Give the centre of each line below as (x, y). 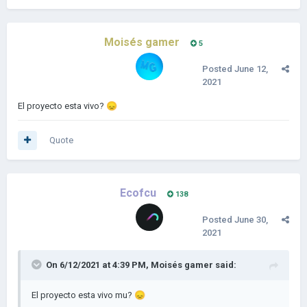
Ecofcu (138, 193)
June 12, (251, 69)
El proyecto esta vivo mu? (83, 295)
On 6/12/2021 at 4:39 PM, (98, 265)
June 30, (251, 220)
